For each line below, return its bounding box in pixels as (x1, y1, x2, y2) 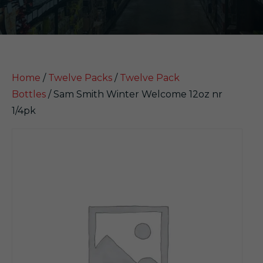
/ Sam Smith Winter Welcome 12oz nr (46, 89, 222, 100)
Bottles (12, 89, 46, 100)
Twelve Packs (48, 72, 112, 83)
